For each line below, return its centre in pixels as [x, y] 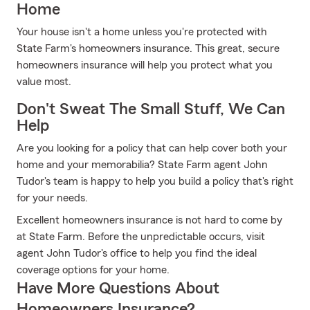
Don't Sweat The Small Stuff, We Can [151, 109]
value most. [44, 82]
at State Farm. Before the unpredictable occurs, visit [141, 237]
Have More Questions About [118, 289]
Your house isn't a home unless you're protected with [142, 32]
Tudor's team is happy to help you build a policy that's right [155, 181]
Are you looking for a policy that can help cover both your [152, 148]
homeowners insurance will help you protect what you [145, 65]
